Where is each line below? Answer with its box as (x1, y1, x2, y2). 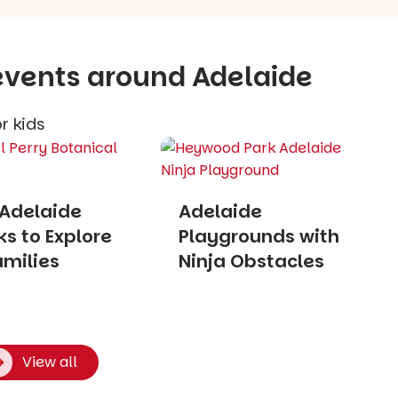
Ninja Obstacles (178, 248, 324, 274)
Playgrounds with (178, 223, 339, 249)
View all (22, 351, 77, 372)
